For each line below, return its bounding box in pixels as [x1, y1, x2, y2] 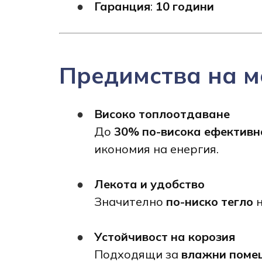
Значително [94, 194, 166, 209]
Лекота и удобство [94, 176, 205, 191]
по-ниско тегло [166, 194, 253, 209]
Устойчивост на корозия [94, 229, 235, 244]
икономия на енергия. [94, 141, 219, 156]
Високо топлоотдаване [94, 106, 230, 121]
